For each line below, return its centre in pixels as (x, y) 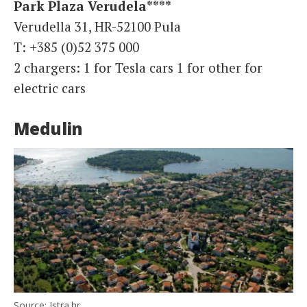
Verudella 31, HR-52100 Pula (97, 27)
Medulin (48, 129)
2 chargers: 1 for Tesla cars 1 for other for (138, 68)
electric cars (50, 88)
